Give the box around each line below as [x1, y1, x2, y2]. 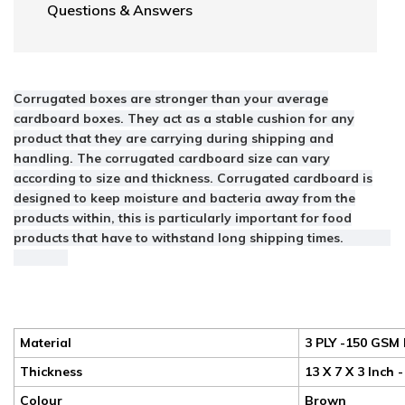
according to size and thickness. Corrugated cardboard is [14, 170, 372, 187]
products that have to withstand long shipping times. [14, 230, 344, 247]
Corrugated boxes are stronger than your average [14, 90, 328, 108]
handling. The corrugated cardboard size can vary [14, 150, 330, 167]
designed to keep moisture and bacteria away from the [14, 190, 355, 207]
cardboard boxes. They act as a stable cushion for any [14, 110, 354, 127]
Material [19, 334, 71, 351]
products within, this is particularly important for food [14, 210, 352, 227]
